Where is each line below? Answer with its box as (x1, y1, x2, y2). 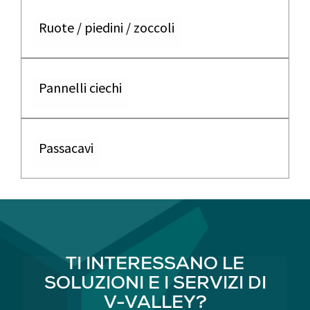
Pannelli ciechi (39, 79, 122, 96)
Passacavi (39, 139, 93, 156)
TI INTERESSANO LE (66, 257, 244, 275)
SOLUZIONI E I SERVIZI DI (44, 276, 266, 294)
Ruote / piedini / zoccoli (39, 19, 174, 36)
